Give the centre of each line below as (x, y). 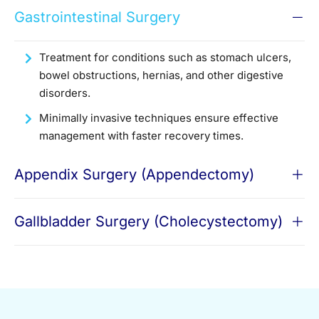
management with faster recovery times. (141, 136)
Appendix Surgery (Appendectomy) (134, 175)
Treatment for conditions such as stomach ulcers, (165, 58)
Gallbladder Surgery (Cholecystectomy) (148, 222)
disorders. (65, 93)
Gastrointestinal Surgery (97, 17)
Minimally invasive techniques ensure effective (159, 118)
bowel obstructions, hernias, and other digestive (161, 75)
